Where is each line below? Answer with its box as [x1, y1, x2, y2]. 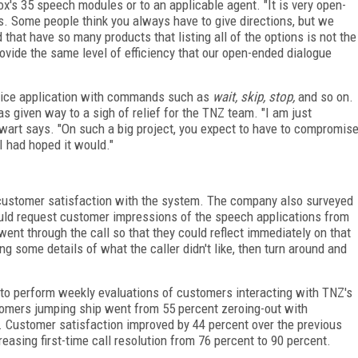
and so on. [298, 88, 353, 105]
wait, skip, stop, [213, 88, 298, 105]
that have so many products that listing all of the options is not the [2, 28, 356, 45]
